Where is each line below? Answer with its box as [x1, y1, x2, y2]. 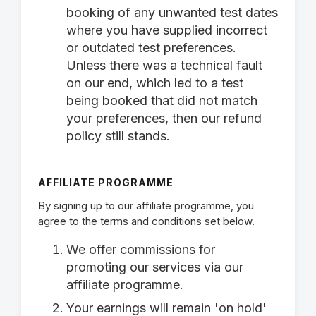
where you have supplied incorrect [66, 23, 267, 37]
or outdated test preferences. [66, 40, 236, 55]
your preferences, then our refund [66, 111, 262, 126]
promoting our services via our [66, 260, 243, 274]
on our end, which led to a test [66, 75, 243, 90]
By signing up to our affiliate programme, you [38, 199, 254, 212]
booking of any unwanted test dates [66, 5, 278, 20]
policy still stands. [66, 128, 170, 143]
